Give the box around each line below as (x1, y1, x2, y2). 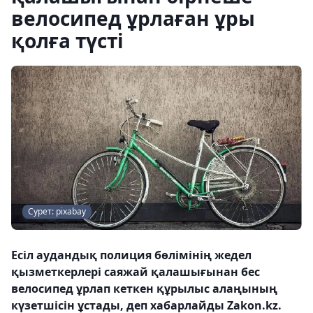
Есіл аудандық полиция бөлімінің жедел (11, 247, 252, 263)
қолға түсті (11, 27, 124, 54)
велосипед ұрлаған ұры (11, 5, 255, 31)
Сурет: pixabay (28, 205, 86, 217)
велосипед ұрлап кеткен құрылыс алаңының (11, 280, 277, 296)
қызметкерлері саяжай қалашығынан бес (11, 263, 260, 279)
